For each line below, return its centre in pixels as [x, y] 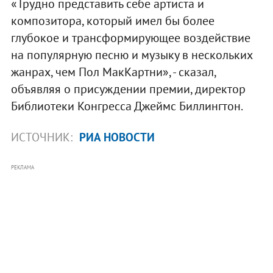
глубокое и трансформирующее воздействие [130, 37]
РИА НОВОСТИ [117, 137]
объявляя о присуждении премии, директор [128, 89]
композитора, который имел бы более [112, 20]
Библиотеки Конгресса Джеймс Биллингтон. [127, 106]
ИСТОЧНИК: [43, 137]
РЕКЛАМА [22, 167]
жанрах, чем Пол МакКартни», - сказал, [113, 72]
